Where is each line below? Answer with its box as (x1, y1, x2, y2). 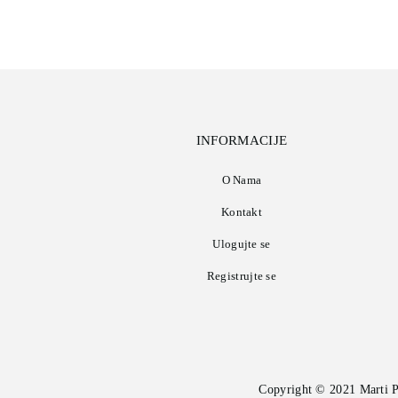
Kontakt (220, 205, 263, 219)
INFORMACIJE (195, 133, 288, 148)
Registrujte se (206, 269, 277, 283)
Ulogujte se (212, 237, 271, 251)
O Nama (221, 173, 262, 187)
